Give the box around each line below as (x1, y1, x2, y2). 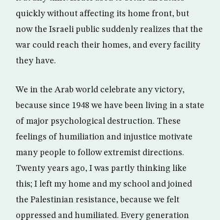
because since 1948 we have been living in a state (16, 101, 204, 110)
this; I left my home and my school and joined (16, 180, 192, 189)
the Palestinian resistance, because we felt (16, 195, 179, 204)
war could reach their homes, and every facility (16, 41, 200, 50)
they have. (16, 56, 56, 65)
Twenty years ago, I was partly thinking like (16, 164, 187, 173)
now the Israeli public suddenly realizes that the (16, 25, 203, 34)
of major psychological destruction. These (16, 117, 181, 126)
